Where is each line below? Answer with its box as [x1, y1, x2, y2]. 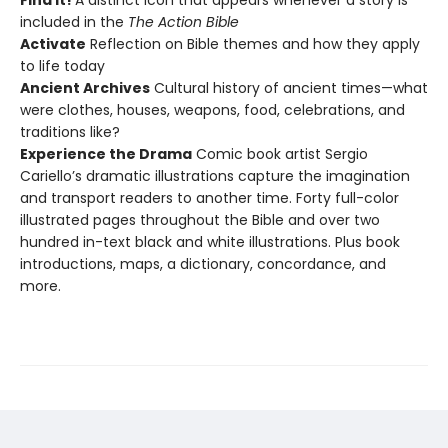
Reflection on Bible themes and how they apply [86, 34, 420, 54]
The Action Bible [128, 12, 239, 32]
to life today [20, 56, 105, 76]
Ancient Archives [20, 78, 150, 98]
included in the [20, 12, 128, 32]
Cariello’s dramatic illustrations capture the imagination [20, 166, 410, 186]
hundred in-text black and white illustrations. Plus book [20, 232, 400, 252]
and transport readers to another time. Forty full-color [20, 188, 399, 208]
